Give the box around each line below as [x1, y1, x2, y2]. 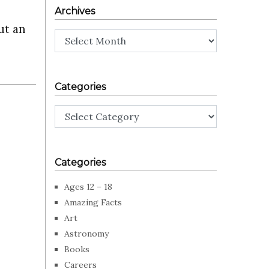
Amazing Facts [64, 197, 122, 208]
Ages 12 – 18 [64, 181, 112, 192]
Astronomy [64, 228, 109, 239]
